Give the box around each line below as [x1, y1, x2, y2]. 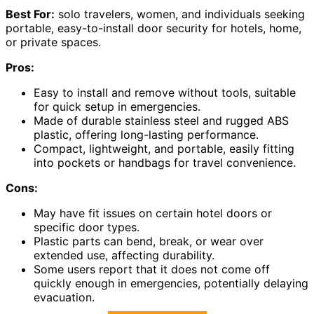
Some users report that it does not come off [34, 262, 270, 277]
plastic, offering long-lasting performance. [34, 128, 259, 142]
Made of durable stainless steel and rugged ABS [34, 114, 289, 128]
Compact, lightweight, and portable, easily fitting [34, 142, 294, 156]
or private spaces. [6, 35, 101, 50]
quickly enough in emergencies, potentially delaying [34, 276, 308, 291]
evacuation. [34, 290, 95, 305]
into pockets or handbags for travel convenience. [34, 156, 296, 170]
